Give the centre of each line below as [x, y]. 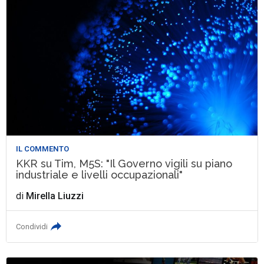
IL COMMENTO [43, 149]
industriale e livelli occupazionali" [100, 175]
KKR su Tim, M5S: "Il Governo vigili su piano [124, 164]
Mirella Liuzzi [55, 196]
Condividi [32, 227]
